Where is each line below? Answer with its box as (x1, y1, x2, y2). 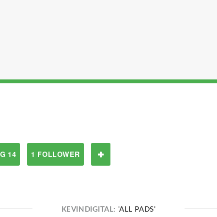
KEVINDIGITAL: (61, 206, 118, 213)
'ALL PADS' (118, 206, 156, 213)
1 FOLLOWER (31, 149, 80, 159)
